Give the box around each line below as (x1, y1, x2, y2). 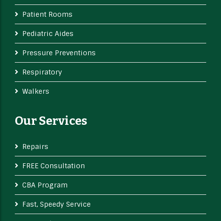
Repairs (22, 142, 48, 151)
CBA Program (22, 181, 68, 190)
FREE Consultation (22, 161, 85, 171)
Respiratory (22, 68, 62, 77)
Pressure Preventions (22, 48, 96, 58)
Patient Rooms (22, 10, 73, 19)
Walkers (22, 87, 49, 96)
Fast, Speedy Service (22, 200, 91, 209)
